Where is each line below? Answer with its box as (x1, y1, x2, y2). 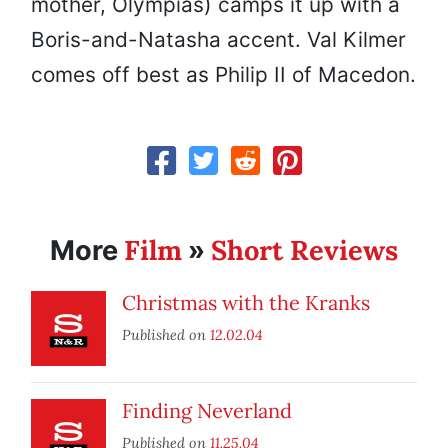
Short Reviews (211, 233, 398, 268)
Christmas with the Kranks (122, 290, 370, 316)
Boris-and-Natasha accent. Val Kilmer (31, 27, 406, 53)
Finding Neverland (122, 398, 292, 424)
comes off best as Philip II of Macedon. (31, 62, 416, 88)
